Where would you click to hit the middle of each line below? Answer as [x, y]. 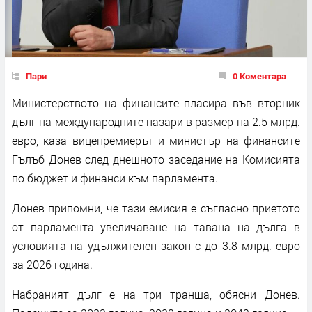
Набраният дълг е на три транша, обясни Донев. [156, 294]
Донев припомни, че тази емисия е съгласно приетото [156, 208]
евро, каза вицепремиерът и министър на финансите [156, 140]
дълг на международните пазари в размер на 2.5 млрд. [156, 121]
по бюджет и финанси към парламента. [115, 178]
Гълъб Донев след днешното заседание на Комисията [156, 159]
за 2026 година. [52, 264]
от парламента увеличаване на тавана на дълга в [156, 226]
